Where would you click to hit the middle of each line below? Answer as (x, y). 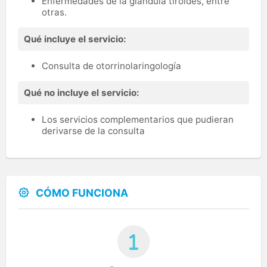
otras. (54, 12)
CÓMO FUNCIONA (82, 193)
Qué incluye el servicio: (75, 39)
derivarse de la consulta (94, 131)
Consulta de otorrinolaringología (111, 66)
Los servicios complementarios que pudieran (138, 119)
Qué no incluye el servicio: (82, 92)
